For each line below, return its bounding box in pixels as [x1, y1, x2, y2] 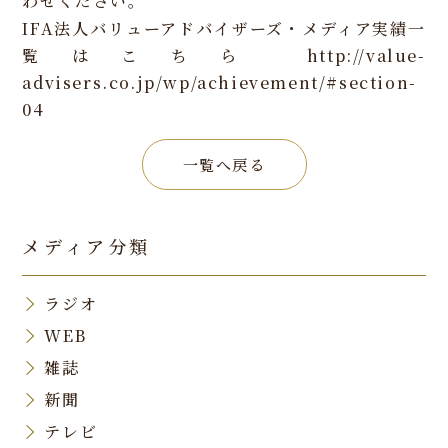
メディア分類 [22, 233, 152, 260]
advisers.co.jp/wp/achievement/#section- [22, 71, 417, 95]
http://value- [306, 44, 426, 68]
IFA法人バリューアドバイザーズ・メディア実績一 [22, 17, 426, 41]
